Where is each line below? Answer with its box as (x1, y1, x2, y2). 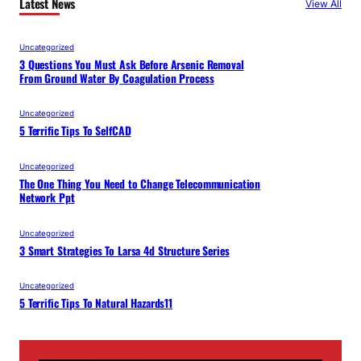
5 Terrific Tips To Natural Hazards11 (19, 295, 173, 312)
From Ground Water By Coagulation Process (19, 69, 214, 86)
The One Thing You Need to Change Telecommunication (19, 175, 261, 192)
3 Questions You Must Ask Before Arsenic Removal (19, 56, 244, 73)
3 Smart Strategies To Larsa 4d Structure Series (19, 242, 230, 259)
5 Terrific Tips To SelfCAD (19, 122, 131, 139)
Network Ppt (19, 189, 75, 205)
